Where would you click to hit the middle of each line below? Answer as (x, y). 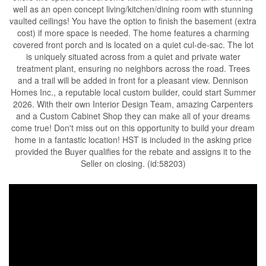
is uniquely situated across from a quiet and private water (133, 56)
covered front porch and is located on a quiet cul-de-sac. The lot (133, 45)
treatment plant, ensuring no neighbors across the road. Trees (133, 68)
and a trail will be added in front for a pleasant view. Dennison (133, 80)
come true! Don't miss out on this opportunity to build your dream (133, 128)
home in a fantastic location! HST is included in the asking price (133, 140)
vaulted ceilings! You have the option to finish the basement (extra (133, 21)
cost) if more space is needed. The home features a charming (133, 33)
